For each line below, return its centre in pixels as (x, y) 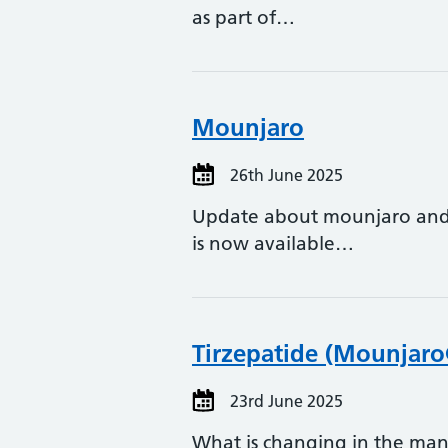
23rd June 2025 (284, 401)
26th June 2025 (284, 175)
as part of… (243, 17)
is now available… (273, 243)
